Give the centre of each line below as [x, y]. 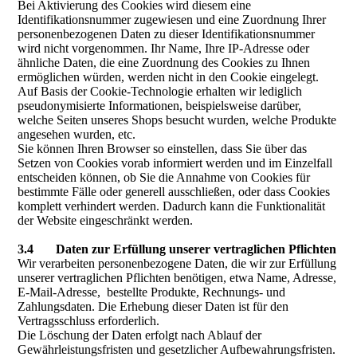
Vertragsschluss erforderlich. [89, 321]
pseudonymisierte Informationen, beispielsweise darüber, [160, 106]
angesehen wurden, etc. [77, 134]
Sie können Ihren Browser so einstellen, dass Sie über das [163, 149]
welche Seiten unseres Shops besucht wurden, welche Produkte [177, 120]
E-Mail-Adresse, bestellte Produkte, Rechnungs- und [152, 292]
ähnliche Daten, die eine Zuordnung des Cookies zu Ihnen [164, 63]
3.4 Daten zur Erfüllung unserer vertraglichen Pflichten [177, 249]
